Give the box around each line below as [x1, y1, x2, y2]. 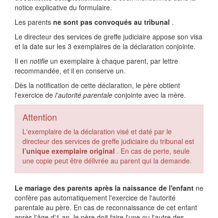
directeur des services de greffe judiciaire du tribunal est [22, 136, 194, 146]
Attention [22, 110, 57, 123]
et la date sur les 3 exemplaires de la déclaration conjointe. [15, 41, 196, 51]
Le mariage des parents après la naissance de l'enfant [15, 183, 194, 193]
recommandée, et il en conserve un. [15, 66, 126, 75]
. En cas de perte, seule [117, 146, 190, 156]
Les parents [15, 17, 51, 27]
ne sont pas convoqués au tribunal [53, 17, 170, 27]
